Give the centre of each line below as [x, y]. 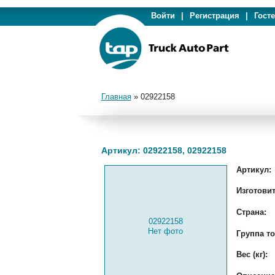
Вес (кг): [252, 254]
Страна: [251, 212]
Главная [116, 97]
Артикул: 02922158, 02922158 [164, 150]
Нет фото [165, 231]
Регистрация [214, 16]
